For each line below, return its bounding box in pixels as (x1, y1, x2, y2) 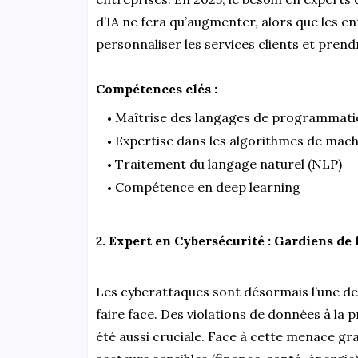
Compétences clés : (95, 80, 217, 97)
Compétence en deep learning (114, 178, 300, 195)
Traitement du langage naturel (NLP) (114, 155, 342, 172)
